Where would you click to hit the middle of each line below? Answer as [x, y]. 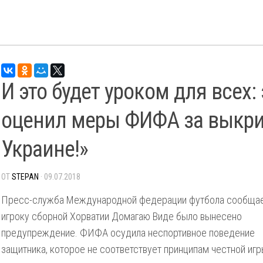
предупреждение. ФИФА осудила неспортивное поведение [128, 233]
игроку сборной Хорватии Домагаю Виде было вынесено [122, 216]
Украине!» [45, 149]
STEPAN [25, 177]
